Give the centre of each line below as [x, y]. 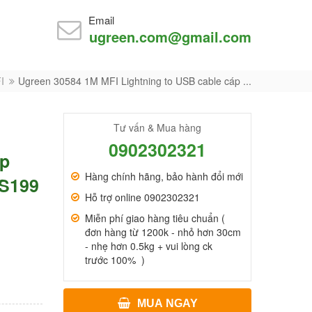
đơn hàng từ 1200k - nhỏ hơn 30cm [163, 232]
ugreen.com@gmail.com [170, 37]
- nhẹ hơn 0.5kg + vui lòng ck [149, 246]
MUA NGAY [167, 303]
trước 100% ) [115, 260]
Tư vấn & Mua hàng [157, 127]
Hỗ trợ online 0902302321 [142, 197]
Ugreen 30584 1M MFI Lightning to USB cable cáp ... [135, 81]
